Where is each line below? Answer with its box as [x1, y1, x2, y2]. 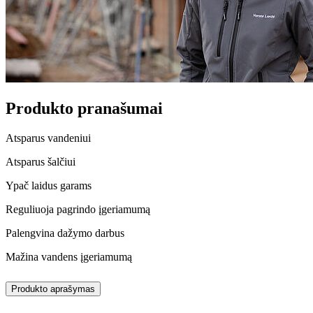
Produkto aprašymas [11, 283, 95, 294]
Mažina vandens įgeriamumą [6, 250, 132, 263]
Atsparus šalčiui [6, 155, 75, 168]
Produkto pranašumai [6, 99, 163, 117]
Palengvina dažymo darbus [6, 226, 124, 239]
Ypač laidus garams [6, 179, 92, 191]
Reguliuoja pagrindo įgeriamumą [6, 203, 150, 215]
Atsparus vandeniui [6, 131, 91, 144]
